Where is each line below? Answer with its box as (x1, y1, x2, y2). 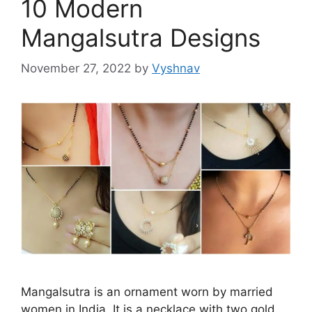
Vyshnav (152, 61, 200, 76)
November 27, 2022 (21, 61, 131, 76)
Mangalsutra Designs (21, 22, 260, 52)
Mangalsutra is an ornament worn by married (21, 284, 273, 299)
